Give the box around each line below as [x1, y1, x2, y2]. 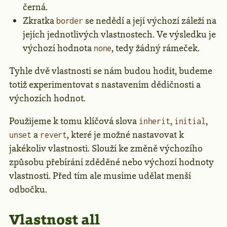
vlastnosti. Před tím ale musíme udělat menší [9, 170, 191, 182]
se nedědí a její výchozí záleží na [83, 15, 216, 27]
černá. [23, 1, 48, 14]
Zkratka [23, 15, 56, 27]
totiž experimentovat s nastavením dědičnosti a [9, 79, 201, 91]
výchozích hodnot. [9, 92, 86, 105]
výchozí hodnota [23, 42, 94, 55]
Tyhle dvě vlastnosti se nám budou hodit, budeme [9, 65, 212, 78]
